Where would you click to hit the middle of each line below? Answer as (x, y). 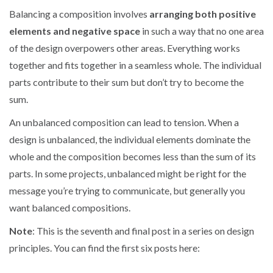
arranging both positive (203, 13)
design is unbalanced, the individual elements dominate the (130, 139)
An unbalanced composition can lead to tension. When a (124, 122)
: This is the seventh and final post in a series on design (143, 230)
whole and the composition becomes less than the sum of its (133, 156)
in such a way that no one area (202, 30)
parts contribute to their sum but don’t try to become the (126, 82)
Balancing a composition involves (79, 13)
